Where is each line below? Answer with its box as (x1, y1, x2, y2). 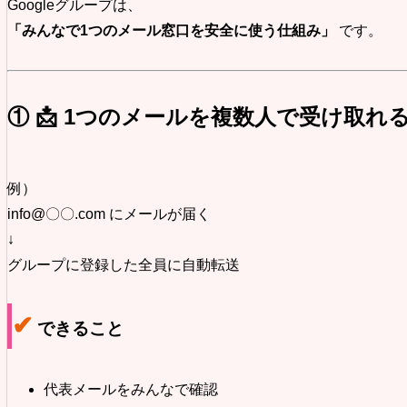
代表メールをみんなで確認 (44, 381, 218, 397)
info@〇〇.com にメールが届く (7, 205, 211, 222)
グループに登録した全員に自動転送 (7, 256, 240, 273)
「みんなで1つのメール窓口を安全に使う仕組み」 (7, 22, 335, 38)
